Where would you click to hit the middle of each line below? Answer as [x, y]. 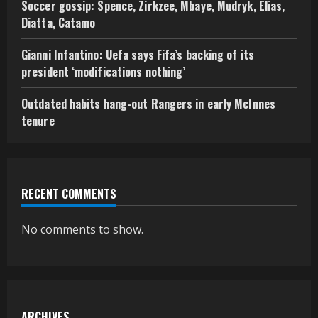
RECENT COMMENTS [69, 193]
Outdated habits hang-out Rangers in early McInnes [148, 103]
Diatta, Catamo [59, 22]
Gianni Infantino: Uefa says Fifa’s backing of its [138, 54]
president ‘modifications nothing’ [104, 71]
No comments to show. [82, 229]
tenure [38, 120]
